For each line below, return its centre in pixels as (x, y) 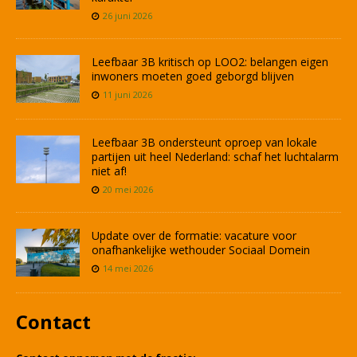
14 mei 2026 (128, 269)
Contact (53, 322)
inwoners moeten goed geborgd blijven (193, 76)
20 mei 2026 (128, 190)
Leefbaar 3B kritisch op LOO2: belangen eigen (210, 62)
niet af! (109, 171)
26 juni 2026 (127, 16)
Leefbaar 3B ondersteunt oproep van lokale (204, 143)
